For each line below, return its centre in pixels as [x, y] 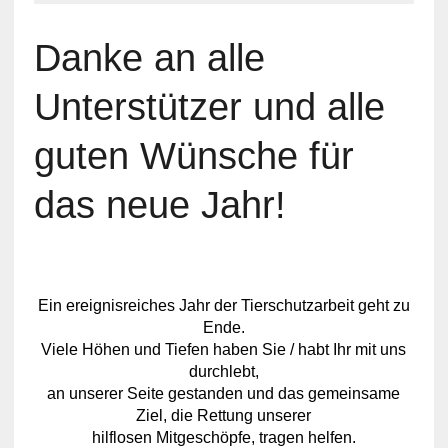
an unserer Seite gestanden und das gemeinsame [224, 393]
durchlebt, [223, 371]
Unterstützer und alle [209, 107]
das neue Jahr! [159, 205]
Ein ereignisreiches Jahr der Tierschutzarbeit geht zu [223, 305]
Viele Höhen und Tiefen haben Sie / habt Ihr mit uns [224, 349]
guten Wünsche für [193, 156]
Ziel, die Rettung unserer [224, 415]
